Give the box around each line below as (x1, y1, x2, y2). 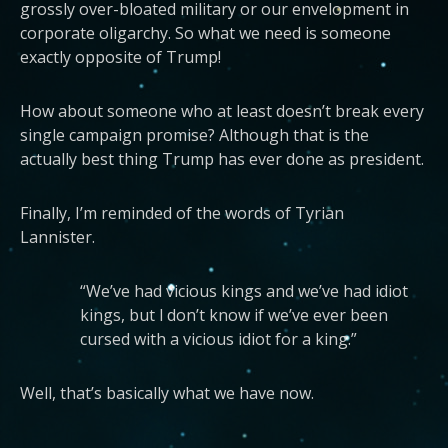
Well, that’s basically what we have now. (20, 382, 314, 404)
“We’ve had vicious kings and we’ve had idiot (80, 280, 408, 302)
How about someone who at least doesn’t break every (20, 100, 424, 122)
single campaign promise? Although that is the (20, 124, 369, 146)
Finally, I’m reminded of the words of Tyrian (20, 202, 344, 224)
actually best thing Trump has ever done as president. (20, 148, 424, 170)
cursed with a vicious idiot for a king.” (80, 328, 357, 350)
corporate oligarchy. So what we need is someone (20, 22, 391, 44)
